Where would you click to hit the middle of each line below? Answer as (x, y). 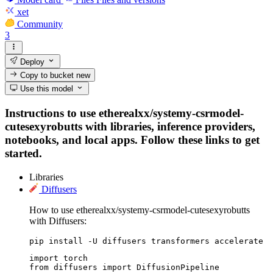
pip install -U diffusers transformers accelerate (146, 241)
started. (23, 153)
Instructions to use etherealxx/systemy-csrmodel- (124, 113)
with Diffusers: (58, 221)
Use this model (46, 89)
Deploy (31, 62)
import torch (58, 258)
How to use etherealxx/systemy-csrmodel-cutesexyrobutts (140, 210)
